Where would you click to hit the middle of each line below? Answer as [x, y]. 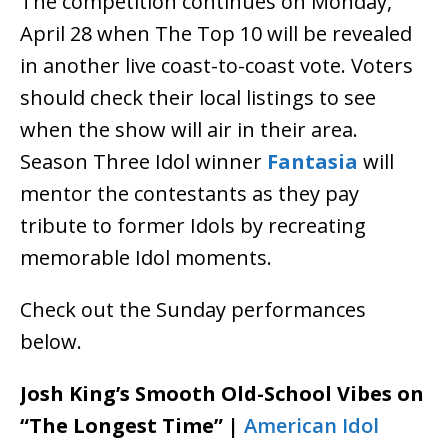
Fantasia [312, 162]
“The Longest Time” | [132, 426]
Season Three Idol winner [143, 162]
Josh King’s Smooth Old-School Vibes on [222, 394]
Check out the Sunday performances [193, 310]
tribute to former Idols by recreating [193, 226]
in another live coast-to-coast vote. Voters [216, 66]
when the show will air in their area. [189, 130]
